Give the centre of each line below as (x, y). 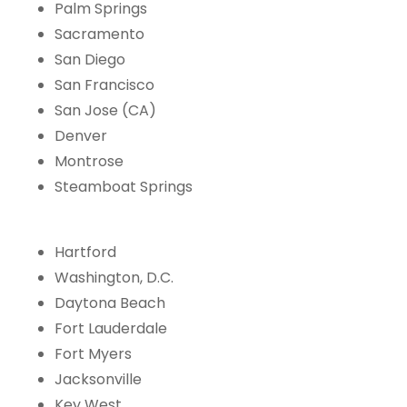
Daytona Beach (110, 303)
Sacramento (99, 35)
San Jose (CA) (105, 111)
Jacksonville (98, 380)
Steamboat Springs (124, 187)
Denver (81, 136)
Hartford (85, 253)
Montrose (89, 162)
